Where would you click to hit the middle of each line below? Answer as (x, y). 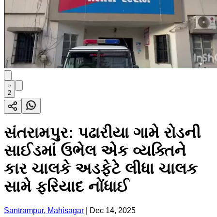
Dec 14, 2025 (113, 210)
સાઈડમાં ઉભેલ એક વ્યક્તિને (95, 151)
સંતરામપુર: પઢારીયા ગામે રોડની (102, 133)
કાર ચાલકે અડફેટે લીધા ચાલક (101, 169)
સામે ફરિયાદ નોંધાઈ (66, 187)
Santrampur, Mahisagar (44, 210)
